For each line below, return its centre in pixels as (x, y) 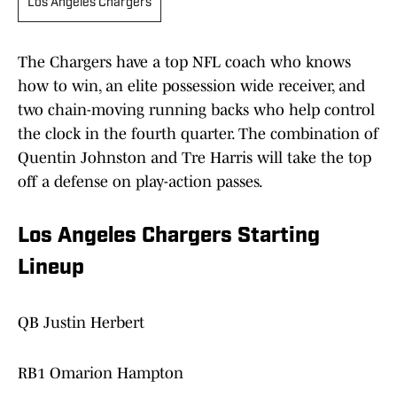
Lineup (51, 269)
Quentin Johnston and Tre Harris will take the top (195, 158)
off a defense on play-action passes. (140, 182)
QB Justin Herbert (81, 323)
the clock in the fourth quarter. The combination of (198, 134)
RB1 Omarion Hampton (101, 374)
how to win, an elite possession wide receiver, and (191, 86)
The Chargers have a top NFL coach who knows (184, 62)
